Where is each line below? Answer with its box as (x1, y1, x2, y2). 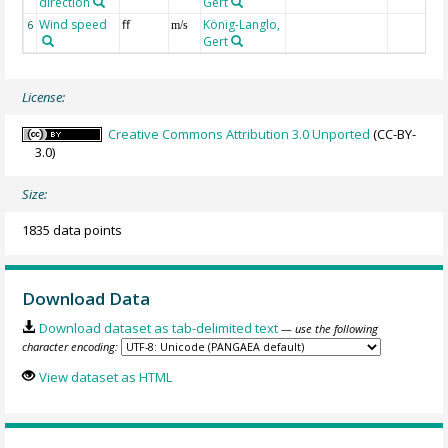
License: (22, 88, 66, 107)
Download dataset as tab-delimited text (38, 319, 278, 338)
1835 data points (22, 221, 123, 240)
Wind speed (39, 16, 108, 34)
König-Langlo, (203, 16, 281, 34)
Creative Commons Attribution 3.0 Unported (108, 124, 371, 143)
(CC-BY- (370, 124, 417, 143)
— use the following (280, 321, 378, 337)
